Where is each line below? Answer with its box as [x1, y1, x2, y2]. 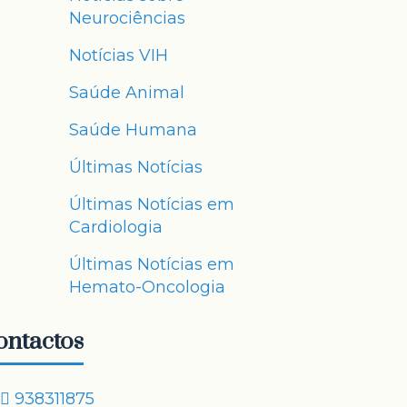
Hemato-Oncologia [69, 277, 225, 297]
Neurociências [69, 8, 185, 28]
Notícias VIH [69, 45, 168, 65]
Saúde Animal [69, 83, 184, 103]
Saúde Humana [69, 120, 197, 140]
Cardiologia [69, 217, 163, 237]
